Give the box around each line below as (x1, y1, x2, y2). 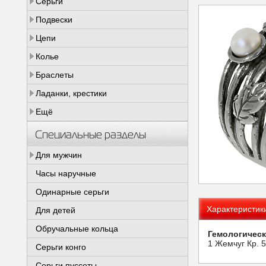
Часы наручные (36, 169, 96, 178)
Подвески (36, 15, 72, 24)
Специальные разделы (35, 127, 146, 141)
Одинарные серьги (36, 187, 109, 197)
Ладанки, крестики (36, 88, 107, 98)
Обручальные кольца (36, 224, 118, 233)
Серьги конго (36, 242, 86, 252)
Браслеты (36, 70, 74, 80)
